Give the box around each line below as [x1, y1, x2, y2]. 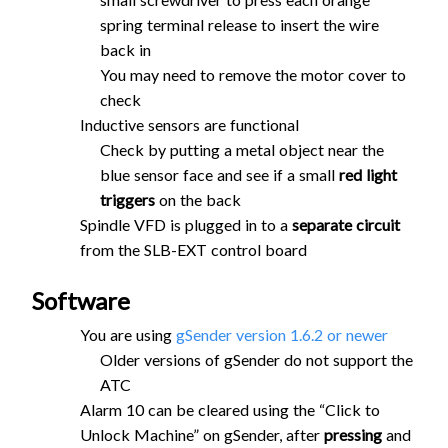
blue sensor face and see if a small [100, 164, 339, 184]
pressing [320, 425, 382, 445]
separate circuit [288, 214, 400, 234]
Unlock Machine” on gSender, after [80, 425, 320, 445]
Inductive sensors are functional [80, 114, 299, 134]
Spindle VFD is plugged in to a [80, 214, 288, 234]
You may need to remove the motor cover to [100, 64, 406, 84]
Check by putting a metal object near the [100, 139, 384, 159]
